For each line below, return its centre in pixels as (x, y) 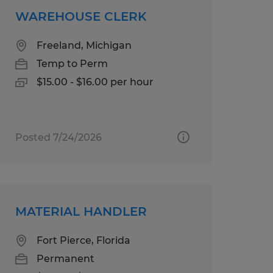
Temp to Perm (72, 63)
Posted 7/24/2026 (58, 137)
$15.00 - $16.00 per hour (95, 82)
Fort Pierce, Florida (83, 240)
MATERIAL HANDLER (81, 211)
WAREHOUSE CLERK (81, 16)
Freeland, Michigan (84, 45)
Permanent (65, 258)
